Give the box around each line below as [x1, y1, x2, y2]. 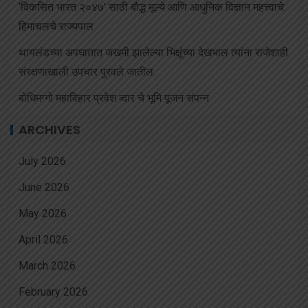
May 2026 [19, 207, 67, 221]
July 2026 [19, 155, 66, 168]
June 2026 [19, 181, 69, 195]
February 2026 [19, 285, 88, 299]
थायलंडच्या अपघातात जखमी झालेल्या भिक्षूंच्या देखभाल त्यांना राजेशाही [19, 46, 288, 60]
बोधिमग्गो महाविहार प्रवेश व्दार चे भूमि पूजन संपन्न [19, 91, 209, 105]
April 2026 [19, 233, 68, 247]
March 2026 [19, 259, 76, 273]
